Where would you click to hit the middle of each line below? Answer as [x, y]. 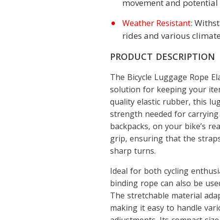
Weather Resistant [156, 23]
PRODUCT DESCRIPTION [163, 57]
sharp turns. [133, 151]
